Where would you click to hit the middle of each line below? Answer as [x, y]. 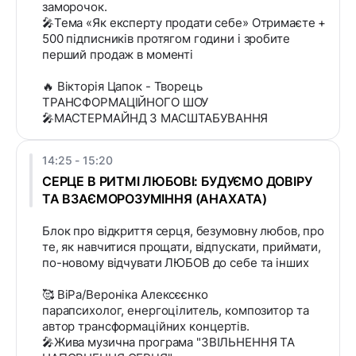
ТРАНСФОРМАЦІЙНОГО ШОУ [126, 103]
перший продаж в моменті [118, 55]
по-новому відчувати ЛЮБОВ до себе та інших [176, 263]
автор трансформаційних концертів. [146, 327]
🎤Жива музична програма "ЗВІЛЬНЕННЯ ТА [169, 342]
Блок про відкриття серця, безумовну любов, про [184, 231]
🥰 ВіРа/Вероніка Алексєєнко [125, 295]
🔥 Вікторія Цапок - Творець [122, 87]
